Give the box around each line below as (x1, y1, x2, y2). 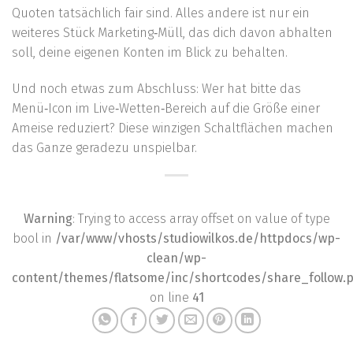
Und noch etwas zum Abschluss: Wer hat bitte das (12, 80, 301, 96)
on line (149, 289, 192, 305)
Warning (23, 210, 72, 226)
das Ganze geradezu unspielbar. (12, 139, 197, 155)
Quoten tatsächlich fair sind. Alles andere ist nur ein (12, 6, 310, 21)
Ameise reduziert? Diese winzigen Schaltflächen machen (12, 120, 333, 136)
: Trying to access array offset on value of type (72, 210, 330, 226)
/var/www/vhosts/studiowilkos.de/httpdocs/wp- (55, 230, 340, 246)
